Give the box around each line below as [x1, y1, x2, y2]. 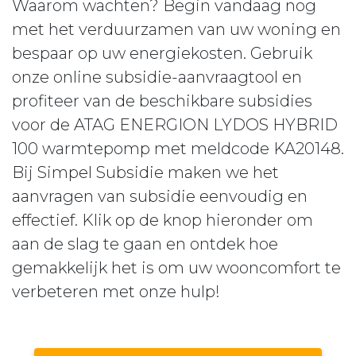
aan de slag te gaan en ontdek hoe [12, 234, 278, 253]
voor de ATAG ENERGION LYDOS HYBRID [12, 115, 338, 134]
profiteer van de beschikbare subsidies [12, 91, 312, 110]
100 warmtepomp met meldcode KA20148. [12, 139, 344, 158]
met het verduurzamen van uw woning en [12, 20, 341, 39]
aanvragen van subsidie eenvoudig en [12, 187, 308, 206]
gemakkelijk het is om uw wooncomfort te [12, 258, 341, 277]
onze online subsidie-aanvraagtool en [12, 68, 302, 87]
